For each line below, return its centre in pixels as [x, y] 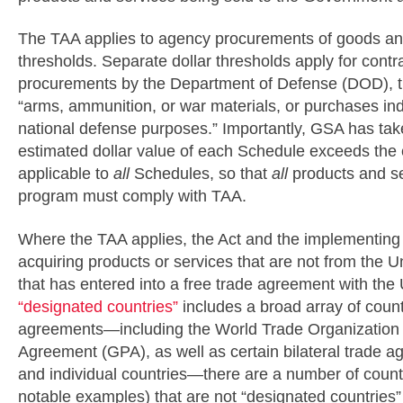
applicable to [66, 174]
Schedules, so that [201, 174]
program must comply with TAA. [132, 196]
